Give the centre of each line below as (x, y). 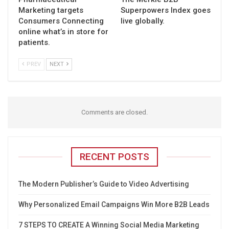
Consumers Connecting (61, 21)
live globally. (143, 21)
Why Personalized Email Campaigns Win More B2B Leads (114, 205)
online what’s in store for (63, 32)
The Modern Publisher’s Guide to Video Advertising (104, 184)
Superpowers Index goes (166, 10)
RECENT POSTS (114, 157)
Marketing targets (51, 10)
